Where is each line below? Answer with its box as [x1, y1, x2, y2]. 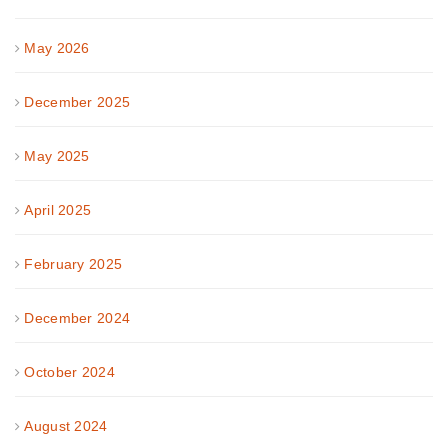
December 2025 [24, 93, 131, 110]
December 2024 [24, 309, 131, 326]
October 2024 [24, 363, 115, 380]
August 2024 [24, 417, 108, 434]
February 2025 [24, 255, 123, 272]
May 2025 [24, 147, 90, 164]
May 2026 [24, 39, 90, 56]
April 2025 [24, 201, 92, 218]
